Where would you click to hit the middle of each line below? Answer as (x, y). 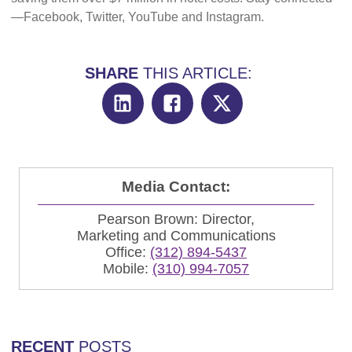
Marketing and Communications (176, 235)
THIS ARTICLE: (195, 73)
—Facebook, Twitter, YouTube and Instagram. (137, 17)
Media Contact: (176, 186)
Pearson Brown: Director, (176, 219)
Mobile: (128, 268)
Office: (128, 252)
